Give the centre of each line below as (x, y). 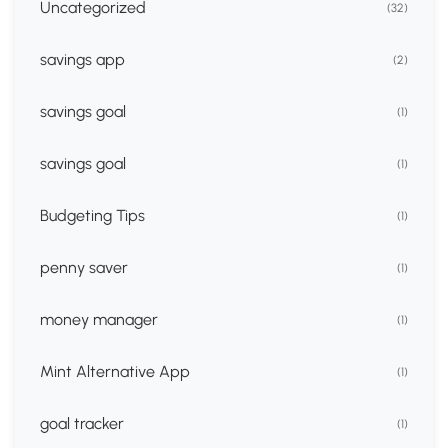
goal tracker (82, 424)
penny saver (84, 268)
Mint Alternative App (115, 372)
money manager (99, 320)
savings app (82, 60)
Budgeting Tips (92, 216)
